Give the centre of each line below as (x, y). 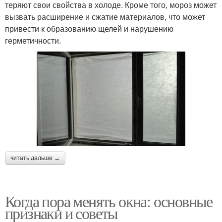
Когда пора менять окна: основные (109, 201)
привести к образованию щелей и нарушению (89, 28)
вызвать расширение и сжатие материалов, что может (105, 16)
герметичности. (33, 40)
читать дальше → (35, 158)
